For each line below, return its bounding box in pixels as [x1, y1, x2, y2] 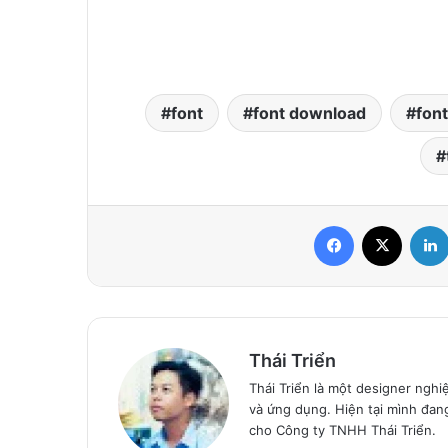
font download [253, 102, 366, 123]
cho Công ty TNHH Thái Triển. [249, 421, 436, 438]
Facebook [353, 216, 414, 233]
